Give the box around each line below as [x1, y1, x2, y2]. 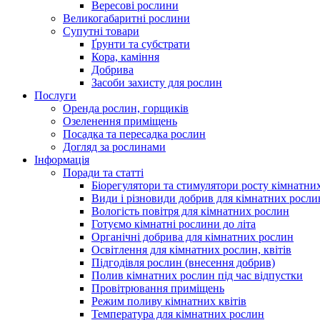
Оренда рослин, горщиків [63, 102, 189, 114]
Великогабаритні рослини [63, 12, 190, 24]
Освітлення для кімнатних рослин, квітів [91, 244, 291, 256]
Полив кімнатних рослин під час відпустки [91, 269, 303, 281]
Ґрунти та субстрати [91, 38, 190, 50]
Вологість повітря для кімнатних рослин [91, 205, 289, 217]
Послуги [34, 89, 76, 101]
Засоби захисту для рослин [91, 76, 222, 89]
